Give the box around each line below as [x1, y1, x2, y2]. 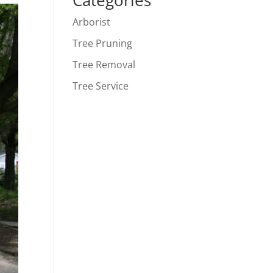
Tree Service [73, 79, 129, 93]
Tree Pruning [73, 37, 133, 51]
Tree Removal [73, 58, 136, 72]
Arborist [73, 15, 111, 29]
